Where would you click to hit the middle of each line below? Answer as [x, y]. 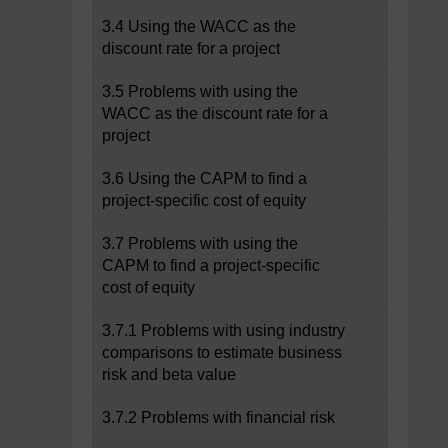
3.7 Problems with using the [200, 243]
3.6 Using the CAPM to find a [204, 178]
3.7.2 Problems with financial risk [218, 417]
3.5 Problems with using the [200, 91]
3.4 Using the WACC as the [199, 26]
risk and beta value [169, 374]
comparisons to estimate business [222, 352]
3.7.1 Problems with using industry [223, 330]
